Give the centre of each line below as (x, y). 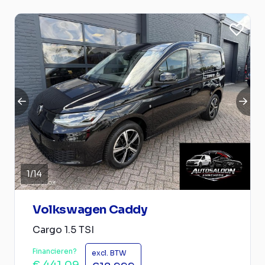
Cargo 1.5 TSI (63, 230)
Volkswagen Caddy (90, 210)
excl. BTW (109, 253)
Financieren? (55, 251)
